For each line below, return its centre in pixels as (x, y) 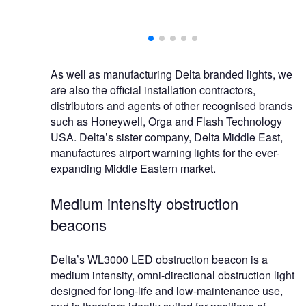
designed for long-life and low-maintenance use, (167, 291)
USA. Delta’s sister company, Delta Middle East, (167, 137)
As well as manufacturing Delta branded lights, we (171, 74)
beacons (79, 225)
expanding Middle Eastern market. (133, 169)
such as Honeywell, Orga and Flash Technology (166, 122)
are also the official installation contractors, (153, 90)
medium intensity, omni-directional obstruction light (172, 275)
